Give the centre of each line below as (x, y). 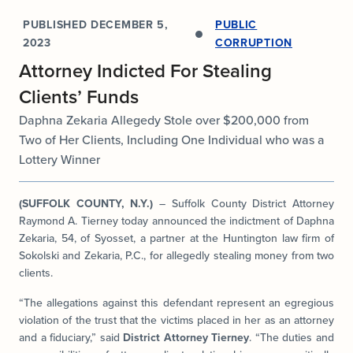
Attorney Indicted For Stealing (145, 71)
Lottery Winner (59, 160)
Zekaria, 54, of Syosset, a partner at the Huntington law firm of (176, 238)
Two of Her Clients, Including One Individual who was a (172, 140)
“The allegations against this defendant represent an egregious (176, 303)
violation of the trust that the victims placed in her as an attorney (176, 320)
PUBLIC (236, 25)
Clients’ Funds (79, 97)
